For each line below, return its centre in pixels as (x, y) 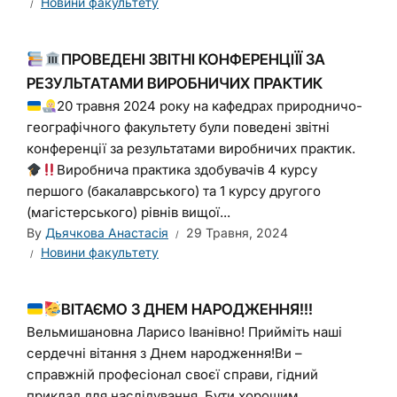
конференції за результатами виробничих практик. (191, 148)
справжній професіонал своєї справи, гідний (172, 374)
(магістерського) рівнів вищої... (128, 212)
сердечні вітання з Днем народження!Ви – (164, 353)
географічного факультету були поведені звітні (178, 127)
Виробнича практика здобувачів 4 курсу (187, 170)
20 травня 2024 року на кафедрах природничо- (210, 106)
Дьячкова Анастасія (107, 233)
